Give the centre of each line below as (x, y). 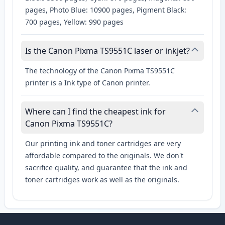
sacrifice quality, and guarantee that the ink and (106, 168)
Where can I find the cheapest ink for (95, 112)
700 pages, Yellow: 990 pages (74, 22)
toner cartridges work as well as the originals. (102, 180)
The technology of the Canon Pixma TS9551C (100, 71)
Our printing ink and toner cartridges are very (103, 144)
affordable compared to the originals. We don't (104, 156)
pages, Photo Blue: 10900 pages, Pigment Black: (106, 10)
